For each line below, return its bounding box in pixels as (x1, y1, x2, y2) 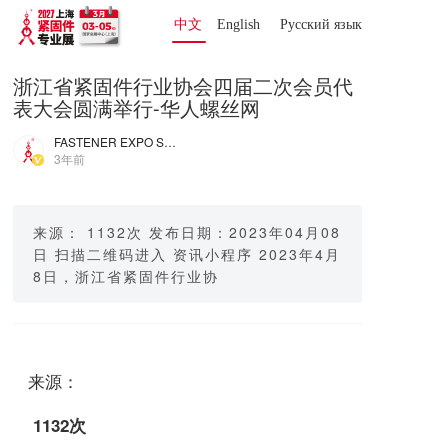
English (216, 17, 260, 32)
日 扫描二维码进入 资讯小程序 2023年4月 (33, 244, 341, 264)
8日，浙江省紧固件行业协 (33, 266, 219, 286)
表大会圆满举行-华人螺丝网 (13, 93, 260, 122)
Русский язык (280, 17, 366, 32)
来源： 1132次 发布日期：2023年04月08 (33, 222, 341, 242)
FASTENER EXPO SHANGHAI (164, 133, 176, 150)
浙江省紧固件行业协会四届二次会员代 (13, 71, 353, 100)
